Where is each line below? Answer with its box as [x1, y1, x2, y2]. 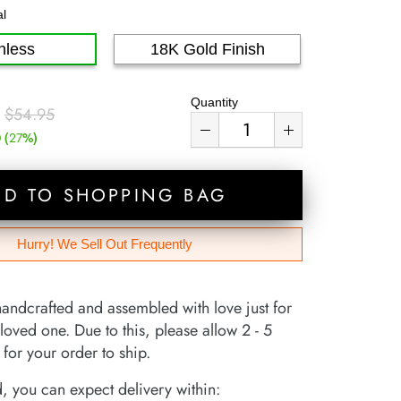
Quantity [190, 95, 238, 109]
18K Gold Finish [149, 40, 265, 58]
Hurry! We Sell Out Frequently [17, 236, 193, 252]
